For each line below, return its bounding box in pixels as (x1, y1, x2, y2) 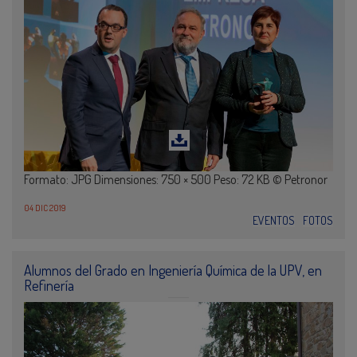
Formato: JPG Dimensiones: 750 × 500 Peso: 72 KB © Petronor (24, 171, 328, 188)
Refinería (24, 277, 74, 295)
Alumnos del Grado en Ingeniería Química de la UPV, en (24, 261, 322, 280)
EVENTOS (253, 214, 295, 228)
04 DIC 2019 (24, 202, 66, 214)
